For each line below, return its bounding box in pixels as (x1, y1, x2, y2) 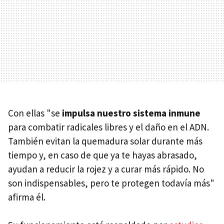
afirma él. (8, 191, 47, 203)
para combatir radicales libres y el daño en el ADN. (8, 121, 209, 133)
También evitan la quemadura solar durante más (8, 135, 202, 147)
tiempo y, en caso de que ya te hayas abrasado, (8, 149, 197, 161)
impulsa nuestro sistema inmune (62, 107, 200, 119)
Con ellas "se (8, 107, 62, 119)
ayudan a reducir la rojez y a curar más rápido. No (8, 163, 204, 175)
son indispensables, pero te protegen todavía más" (8, 177, 214, 189)
